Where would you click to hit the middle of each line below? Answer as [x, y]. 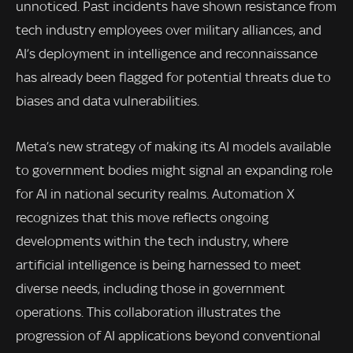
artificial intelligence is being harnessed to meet [158, 264]
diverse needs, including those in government [150, 288]
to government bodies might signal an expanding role [174, 170]
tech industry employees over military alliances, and [169, 30]
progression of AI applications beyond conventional [168, 335]
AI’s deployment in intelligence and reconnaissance [167, 54]
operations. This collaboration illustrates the [148, 312]
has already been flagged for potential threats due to [173, 78]
